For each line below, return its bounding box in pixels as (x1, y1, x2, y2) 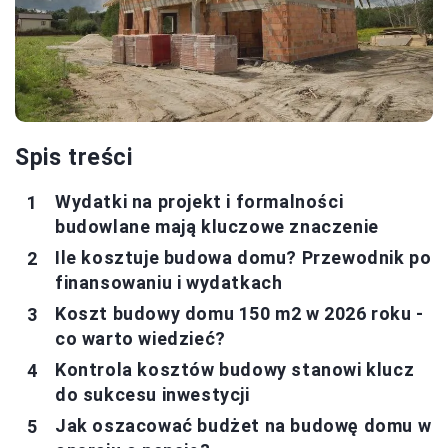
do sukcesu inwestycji (55, 384, 250, 406)
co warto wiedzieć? (55, 328, 226, 350)
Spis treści (15, 144, 133, 172)
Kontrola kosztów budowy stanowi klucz (55, 359, 415, 381)
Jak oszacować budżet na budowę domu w (55, 415, 432, 437)
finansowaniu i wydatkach (55, 272, 283, 294)
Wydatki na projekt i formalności (55, 191, 344, 213)
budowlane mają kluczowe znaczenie (55, 216, 379, 238)
